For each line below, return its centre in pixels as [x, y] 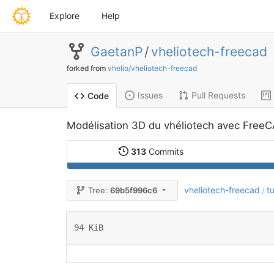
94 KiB [88, 228]
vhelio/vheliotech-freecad [152, 68]
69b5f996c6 [134, 190]
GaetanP [116, 51]
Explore [65, 16]
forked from [87, 68]
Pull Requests [218, 95]
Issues [150, 95]
